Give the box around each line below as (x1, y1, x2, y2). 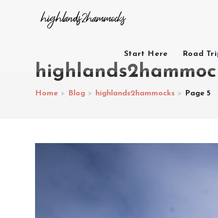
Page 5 (185, 90, 211, 97)
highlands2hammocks (95, 90, 175, 97)
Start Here (124, 50, 168, 58)
